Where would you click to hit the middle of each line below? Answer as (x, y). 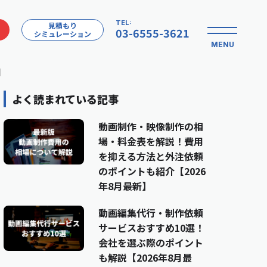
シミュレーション (63, 34)
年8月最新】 (125, 186)
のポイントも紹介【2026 (152, 171)
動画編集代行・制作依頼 (151, 213)
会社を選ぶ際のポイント (151, 243)
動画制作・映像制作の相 (151, 126)
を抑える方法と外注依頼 (151, 156)
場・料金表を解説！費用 (151, 141)
